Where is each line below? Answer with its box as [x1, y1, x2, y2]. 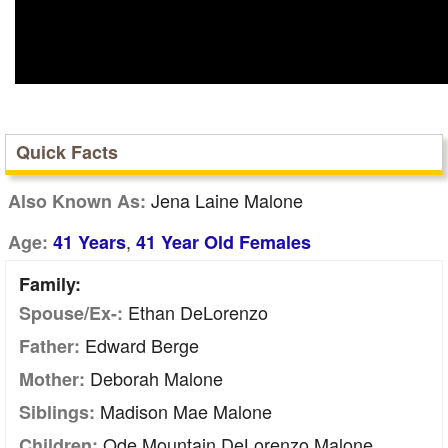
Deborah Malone [85, 365, 223, 391]
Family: [19, 271, 81, 297]
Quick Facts [16, 139, 118, 165]
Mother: [19, 366, 85, 392]
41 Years [53, 229, 126, 255]
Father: [19, 333, 80, 359]
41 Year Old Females [136, 229, 311, 255]
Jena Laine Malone [146, 187, 303, 213]
